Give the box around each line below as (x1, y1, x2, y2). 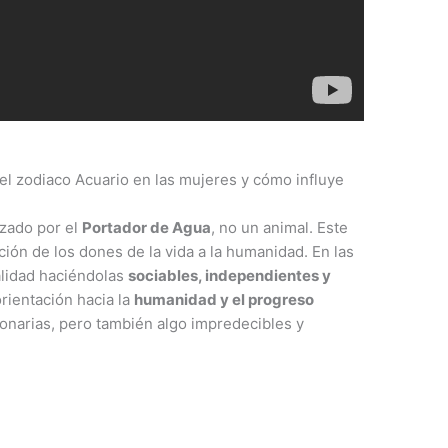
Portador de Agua (82, 217, 212, 237)
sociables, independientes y (128, 265, 332, 285)
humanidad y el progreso (134, 289, 315, 309)
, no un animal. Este (211, 217, 349, 237)
